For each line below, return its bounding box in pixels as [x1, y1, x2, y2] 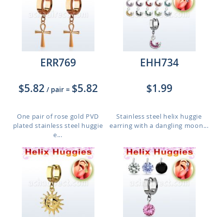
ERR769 [40, 56, 76, 69]
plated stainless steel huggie [13, 121, 103, 130]
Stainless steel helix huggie [116, 112, 202, 121]
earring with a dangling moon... [109, 121, 209, 130]
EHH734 [139, 56, 179, 69]
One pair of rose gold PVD [16, 112, 99, 121]
